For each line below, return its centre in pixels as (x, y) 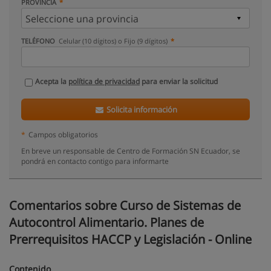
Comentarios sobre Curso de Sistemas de (125, 205)
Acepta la (52, 81)
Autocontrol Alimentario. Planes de (106, 222)
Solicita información (141, 109)
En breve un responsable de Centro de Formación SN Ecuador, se (131, 151)
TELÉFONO (39, 41)
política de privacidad (104, 81)
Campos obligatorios (63, 134)
